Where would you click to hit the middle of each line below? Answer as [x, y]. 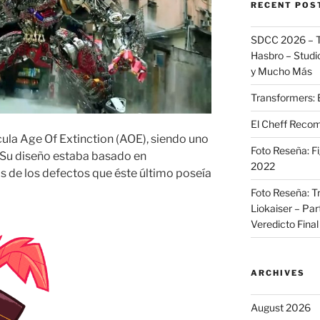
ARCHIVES [277, 273]
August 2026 [280, 308]
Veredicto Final [284, 224]
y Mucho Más [281, 71]
